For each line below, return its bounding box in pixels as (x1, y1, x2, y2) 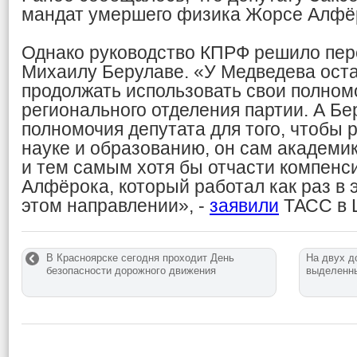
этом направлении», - (22, 195, 210, 216)
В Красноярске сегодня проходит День (46, 252, 234, 264)
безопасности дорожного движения (46, 265, 216, 277)
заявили (210, 195, 279, 216)
